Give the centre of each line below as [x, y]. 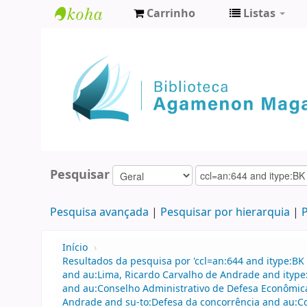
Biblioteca [89, 39]
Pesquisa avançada [99, 213]
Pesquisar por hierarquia [225, 213]
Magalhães [92, 84]
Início [75, 248]
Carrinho [171, 14]
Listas [259, 14]
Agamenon [92, 61]
